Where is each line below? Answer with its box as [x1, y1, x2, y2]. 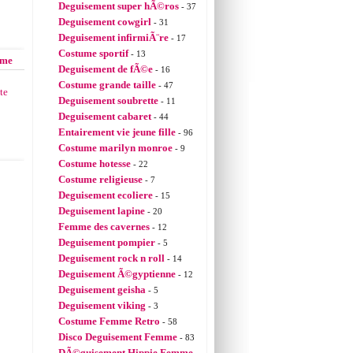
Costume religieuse [58, 173, 143, 185]
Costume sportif [58, 47, 128, 59]
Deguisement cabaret [58, 110, 151, 122]
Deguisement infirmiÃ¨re [58, 32, 169, 43]
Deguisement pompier [58, 236, 155, 248]
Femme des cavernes [58, 221, 150, 232]
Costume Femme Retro [58, 315, 160, 327]
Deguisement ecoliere [58, 189, 153, 201]
